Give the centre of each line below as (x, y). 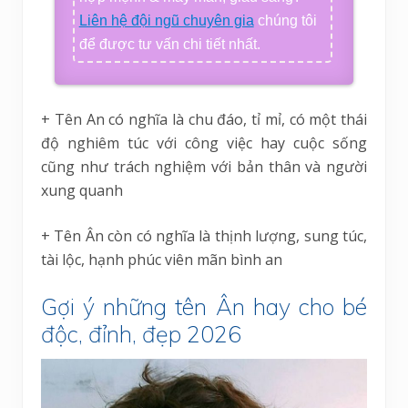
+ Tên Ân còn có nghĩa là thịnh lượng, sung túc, (204, 236)
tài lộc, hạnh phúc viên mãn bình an (162, 260)
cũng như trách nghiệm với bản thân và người (204, 167)
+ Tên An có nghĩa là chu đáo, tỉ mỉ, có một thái (204, 120)
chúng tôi (285, 21)
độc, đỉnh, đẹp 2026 (141, 334)
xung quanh (82, 191)
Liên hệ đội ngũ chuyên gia (166, 21)
